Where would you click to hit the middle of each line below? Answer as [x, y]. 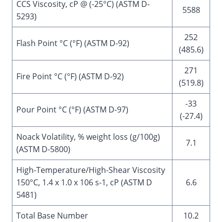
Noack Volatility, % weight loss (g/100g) [88, 137]
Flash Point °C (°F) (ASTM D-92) [73, 43]
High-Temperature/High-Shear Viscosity [91, 170]
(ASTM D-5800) [43, 149]
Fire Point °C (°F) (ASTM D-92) [70, 76]
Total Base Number [52, 216]
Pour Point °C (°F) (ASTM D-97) [72, 110]
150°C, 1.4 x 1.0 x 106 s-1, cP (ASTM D [84, 182]
